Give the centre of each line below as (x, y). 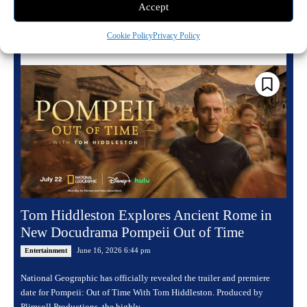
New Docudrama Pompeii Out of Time (132, 233)
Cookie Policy (130, 36)
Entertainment (46, 251)
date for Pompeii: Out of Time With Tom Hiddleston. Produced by (142, 293)
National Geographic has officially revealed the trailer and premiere (145, 278)
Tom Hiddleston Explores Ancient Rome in (146, 216)
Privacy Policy (176, 36)
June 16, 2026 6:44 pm (114, 250)
